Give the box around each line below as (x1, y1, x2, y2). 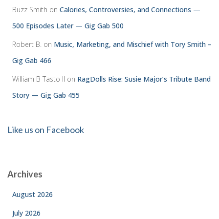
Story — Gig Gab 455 (12, 90, 80, 100)
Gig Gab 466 (12, 56, 51, 65)
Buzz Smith (12, 5, 47, 14)
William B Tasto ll (12, 74, 65, 84)
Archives (7, 169, 43, 179)
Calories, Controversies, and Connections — (60, 5, 200, 14)
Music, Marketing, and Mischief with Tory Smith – (54, 40, 212, 49)
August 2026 (12, 190, 53, 199)
